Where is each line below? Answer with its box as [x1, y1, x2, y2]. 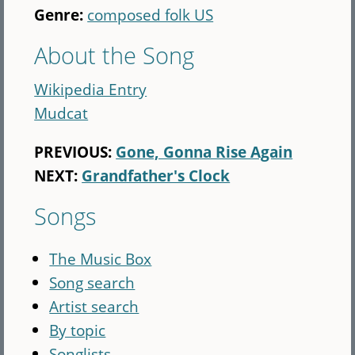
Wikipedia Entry [34, 78, 147, 100]
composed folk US [87, 3, 214, 25]
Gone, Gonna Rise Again [116, 141, 293, 163]
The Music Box [49, 248, 152, 270]
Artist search [49, 296, 139, 318]
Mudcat [34, 101, 89, 124]
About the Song [34, 39, 195, 71]
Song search [49, 272, 136, 294]
